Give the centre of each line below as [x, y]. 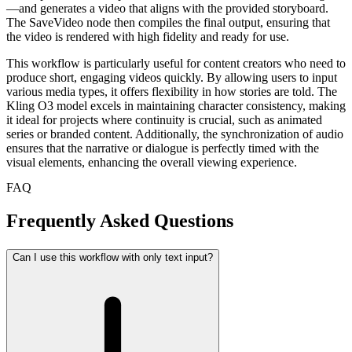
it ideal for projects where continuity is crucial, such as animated [164, 120]
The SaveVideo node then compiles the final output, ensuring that [168, 23]
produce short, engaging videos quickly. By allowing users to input [172, 78]
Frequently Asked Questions [120, 221]
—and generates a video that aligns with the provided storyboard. [167, 9]
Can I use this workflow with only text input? [113, 258]
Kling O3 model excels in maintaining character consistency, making [176, 106]
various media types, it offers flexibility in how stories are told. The [172, 92]
